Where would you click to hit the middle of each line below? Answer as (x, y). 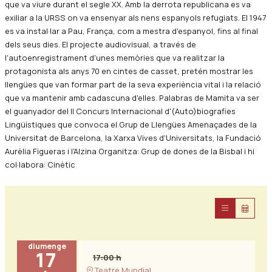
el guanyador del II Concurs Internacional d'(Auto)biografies (120, 111)
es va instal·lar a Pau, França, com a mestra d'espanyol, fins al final (131, 31)
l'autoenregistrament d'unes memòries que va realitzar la (115, 58)
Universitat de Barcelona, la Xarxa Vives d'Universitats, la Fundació (133, 138)
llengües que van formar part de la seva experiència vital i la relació (133, 85)
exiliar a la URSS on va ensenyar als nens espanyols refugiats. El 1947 (135, 18)
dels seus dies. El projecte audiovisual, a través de (100, 45)
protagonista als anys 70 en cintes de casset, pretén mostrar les (129, 71)
